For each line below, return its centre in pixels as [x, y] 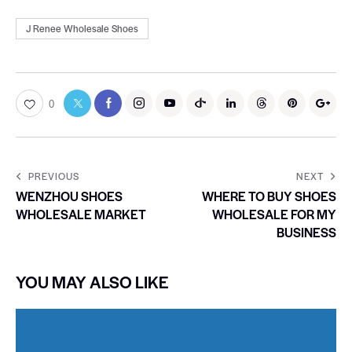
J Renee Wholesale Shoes [82, 29]
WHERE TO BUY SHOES [269, 196]
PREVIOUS [54, 176]
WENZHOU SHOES [69, 196]
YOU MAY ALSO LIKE [92, 281]
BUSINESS [306, 232]
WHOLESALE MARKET [81, 214]
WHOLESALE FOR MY [274, 214]
